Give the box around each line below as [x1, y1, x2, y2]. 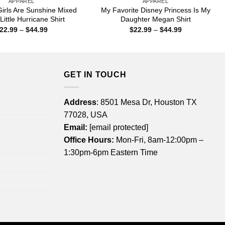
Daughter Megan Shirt [120, 15, 191, 24]
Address [64, 97, 96, 106]
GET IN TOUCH [64, 70, 127, 79]
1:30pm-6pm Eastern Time [64, 148, 158, 157]
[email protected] [89, 123, 148, 132]
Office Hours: [64, 135, 114, 144]
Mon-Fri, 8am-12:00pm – [114, 135, 203, 144]
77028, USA [64, 110, 107, 119]
